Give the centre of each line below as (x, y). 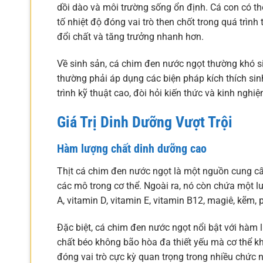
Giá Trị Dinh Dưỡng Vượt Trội (145, 122)
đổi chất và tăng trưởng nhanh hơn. (130, 36)
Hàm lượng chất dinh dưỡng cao (132, 149)
